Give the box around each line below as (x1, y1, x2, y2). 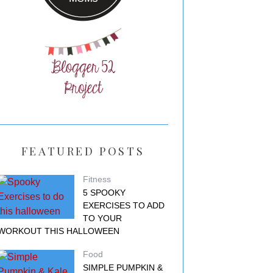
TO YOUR (83, 213, 122, 223)
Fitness (83, 174, 111, 184)
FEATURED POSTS (21, 144, 145, 158)
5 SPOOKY (83, 188, 126, 197)
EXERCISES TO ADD (83, 200, 165, 210)
